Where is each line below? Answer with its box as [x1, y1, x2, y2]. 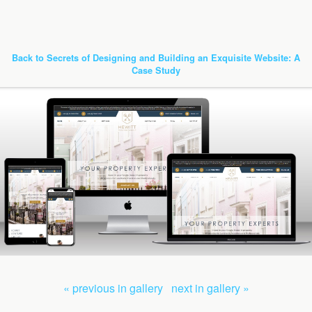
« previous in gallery [63, 279, 163, 296]
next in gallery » [171, 279, 249, 296]
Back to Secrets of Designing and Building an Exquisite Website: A [12, 52, 300, 64]
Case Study [132, 64, 180, 77]
